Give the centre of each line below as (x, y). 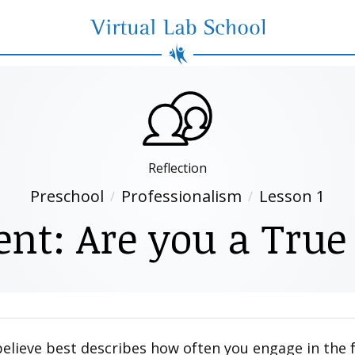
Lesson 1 (292, 196)
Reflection (177, 168)
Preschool (67, 196)
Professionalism (181, 196)
